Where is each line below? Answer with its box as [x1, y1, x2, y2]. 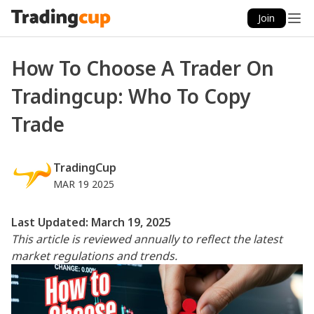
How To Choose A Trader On [11, 55, 274, 81]
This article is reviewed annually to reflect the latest [11, 231, 282, 247]
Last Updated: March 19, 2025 [11, 214, 171, 230]
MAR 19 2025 [53, 177, 114, 191]
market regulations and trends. [11, 248, 177, 264]
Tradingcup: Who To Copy [11, 83, 250, 109]
